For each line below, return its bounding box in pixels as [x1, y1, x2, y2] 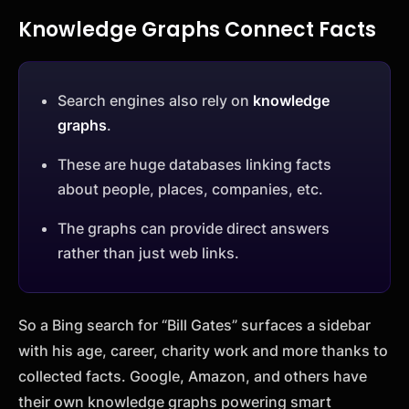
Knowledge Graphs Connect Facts [18, 15, 376, 44]
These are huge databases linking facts [58, 154, 331, 173]
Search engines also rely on [58, 90, 253, 110]
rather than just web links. [58, 243, 239, 262]
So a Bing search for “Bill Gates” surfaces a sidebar [18, 315, 371, 334]
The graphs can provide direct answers [58, 218, 330, 237]
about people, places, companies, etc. [58, 179, 323, 198]
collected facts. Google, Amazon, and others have [18, 366, 367, 385]
